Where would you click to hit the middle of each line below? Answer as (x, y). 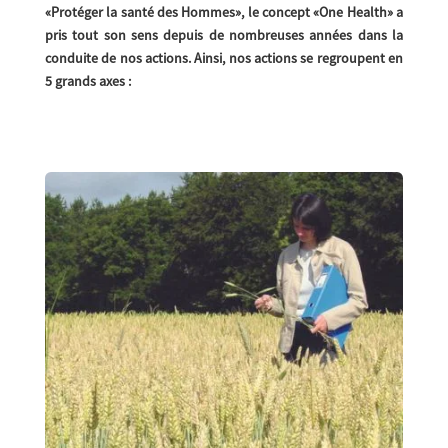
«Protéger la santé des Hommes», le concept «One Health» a (224, 11)
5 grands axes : (87, 80)
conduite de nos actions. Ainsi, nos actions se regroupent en (224, 57)
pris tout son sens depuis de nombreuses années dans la (224, 34)
